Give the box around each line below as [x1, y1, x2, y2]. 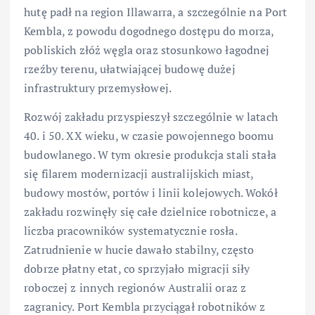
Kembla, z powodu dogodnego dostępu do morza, [24, 23, 274, 39]
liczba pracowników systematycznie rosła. [24, 223, 237, 239]
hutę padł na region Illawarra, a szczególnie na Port [24, 4, 288, 20]
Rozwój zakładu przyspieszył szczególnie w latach [24, 109, 278, 125]
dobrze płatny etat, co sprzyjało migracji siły [24, 261, 250, 277]
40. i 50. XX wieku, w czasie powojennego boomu [24, 128, 274, 144]
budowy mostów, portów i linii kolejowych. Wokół [24, 185, 278, 201]
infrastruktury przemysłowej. [24, 80, 172, 96]
